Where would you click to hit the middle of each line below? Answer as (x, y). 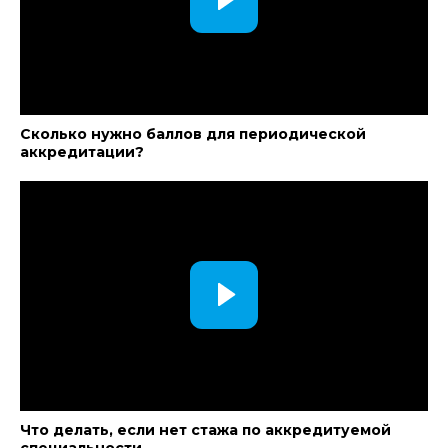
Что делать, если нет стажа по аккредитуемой (205, 430)
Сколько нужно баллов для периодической (193, 134)
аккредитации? (82, 152)
